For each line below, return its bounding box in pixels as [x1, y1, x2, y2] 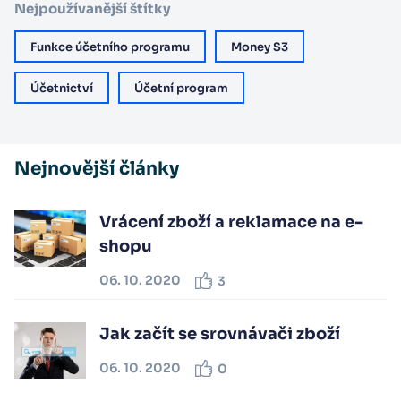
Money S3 [231, 38, 288, 55]
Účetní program [134, 80, 228, 96]
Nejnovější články [14, 158, 179, 180]
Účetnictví [30, 80, 93, 96]
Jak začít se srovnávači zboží [99, 323, 340, 344]
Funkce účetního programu [30, 38, 190, 55]
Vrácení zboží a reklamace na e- [99, 211, 363, 232]
